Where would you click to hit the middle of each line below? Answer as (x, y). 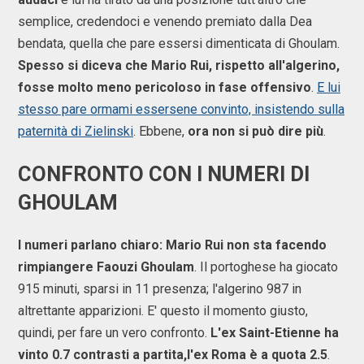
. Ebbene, (160, 132)
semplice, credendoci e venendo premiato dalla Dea (165, 22)
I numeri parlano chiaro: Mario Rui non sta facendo (172, 245)
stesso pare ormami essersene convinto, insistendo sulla (181, 110)
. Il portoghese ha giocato (266, 266)
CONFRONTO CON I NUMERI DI (164, 173)
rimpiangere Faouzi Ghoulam (106, 266)
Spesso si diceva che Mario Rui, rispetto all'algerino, (179, 66)
